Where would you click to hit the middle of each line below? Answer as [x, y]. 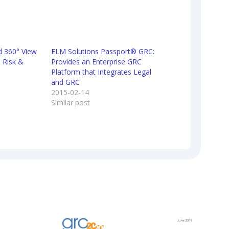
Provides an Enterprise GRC [97, 61]
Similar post [71, 102]
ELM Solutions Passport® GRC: [103, 51]
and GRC [66, 82]
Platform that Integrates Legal [101, 72]
